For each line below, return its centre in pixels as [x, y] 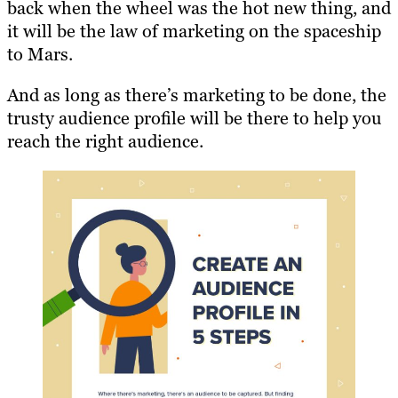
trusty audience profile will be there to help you [195, 118]
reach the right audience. [105, 141]
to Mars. [40, 54]
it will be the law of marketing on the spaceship [194, 31]
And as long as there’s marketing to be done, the [197, 95]
